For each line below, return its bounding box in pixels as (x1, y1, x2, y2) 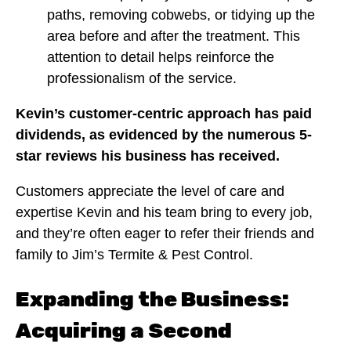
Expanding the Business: (16, 286, 289, 312)
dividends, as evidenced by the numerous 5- (16, 127, 312, 143)
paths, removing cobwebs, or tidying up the (47, 7, 315, 24)
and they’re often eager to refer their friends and (16, 226, 314, 242)
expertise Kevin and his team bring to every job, (16, 204, 313, 221)
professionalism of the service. (47, 71, 237, 87)
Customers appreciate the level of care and (16, 183, 284, 200)
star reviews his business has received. (16, 148, 284, 165)
